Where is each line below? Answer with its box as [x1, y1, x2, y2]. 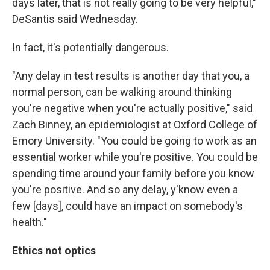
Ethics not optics [12, 244, 96, 257]
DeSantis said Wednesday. [12, 13, 138, 26]
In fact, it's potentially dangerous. [12, 41, 169, 54]
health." [12, 216, 47, 229]
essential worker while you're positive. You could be [12, 151, 258, 164]
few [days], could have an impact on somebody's [12, 199, 243, 213]
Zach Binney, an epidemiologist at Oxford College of [12, 118, 257, 131]
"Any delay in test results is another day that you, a [12, 69, 250, 83]
